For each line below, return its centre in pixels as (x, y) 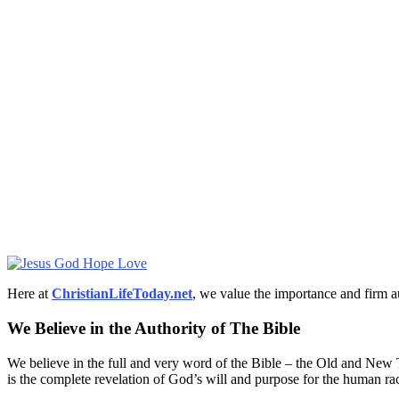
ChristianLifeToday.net (122, 294)
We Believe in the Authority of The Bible (154, 329)
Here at (29, 294)
